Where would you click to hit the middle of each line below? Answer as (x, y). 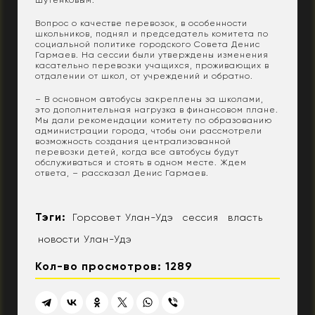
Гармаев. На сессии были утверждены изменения (152, 55)
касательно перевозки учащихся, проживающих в (152, 66)
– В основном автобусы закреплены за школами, (149, 99)
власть (245, 218)
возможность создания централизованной (133, 142)
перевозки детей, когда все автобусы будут (137, 152)
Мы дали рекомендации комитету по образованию (154, 121)
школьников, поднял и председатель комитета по (152, 34)
